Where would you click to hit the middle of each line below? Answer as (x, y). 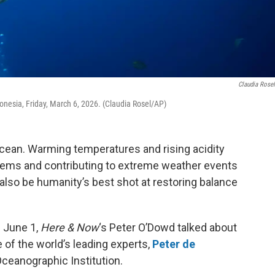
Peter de (174, 244)
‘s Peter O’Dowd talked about (168, 227)
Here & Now (70, 227)
